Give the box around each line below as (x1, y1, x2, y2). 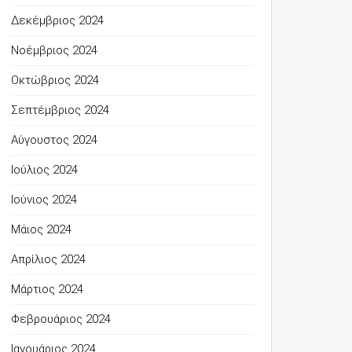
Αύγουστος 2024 (10, 133, 97, 147)
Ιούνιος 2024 (10, 192, 77, 207)
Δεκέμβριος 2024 (10, 13, 104, 27)
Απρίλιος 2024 (10, 252, 86, 266)
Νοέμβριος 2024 (10, 43, 97, 57)
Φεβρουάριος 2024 (10, 312, 111, 326)
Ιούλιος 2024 (10, 163, 78, 177)
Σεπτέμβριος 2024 (10, 103, 109, 117)
